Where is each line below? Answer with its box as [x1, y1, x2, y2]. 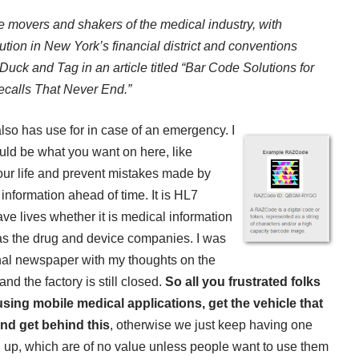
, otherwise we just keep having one [110, 318, 313, 333]
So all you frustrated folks [165, 275, 321, 289]
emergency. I [163, 123, 235, 138]
